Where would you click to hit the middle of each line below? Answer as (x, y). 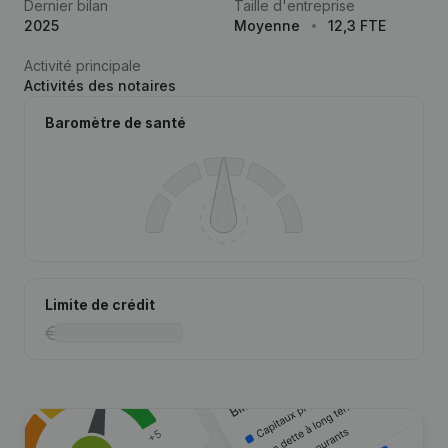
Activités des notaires (100, 85)
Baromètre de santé (115, 122)
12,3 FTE (357, 25)
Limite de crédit (100, 304)
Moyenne (267, 25)
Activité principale (82, 65)
